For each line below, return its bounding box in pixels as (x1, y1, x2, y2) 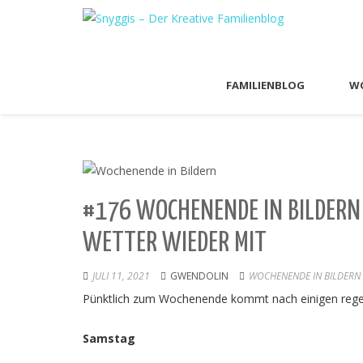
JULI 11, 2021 (92, 268, 150, 283)
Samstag (83, 330, 135, 346)
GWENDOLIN (170, 268, 228, 283)
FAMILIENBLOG (226, 78, 305, 92)
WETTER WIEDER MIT (83, 229, 267, 257)
